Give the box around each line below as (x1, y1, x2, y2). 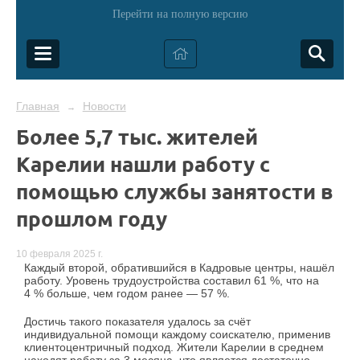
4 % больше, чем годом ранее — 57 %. (24, 287, 230, 301)
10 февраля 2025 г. (16, 248, 103, 260)
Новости (82, 100, 126, 112)
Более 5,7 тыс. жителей (16, 123, 258, 149)
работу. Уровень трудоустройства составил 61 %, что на (24, 274, 319, 288)
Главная (16, 100, 59, 112)
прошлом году (16, 205, 167, 231)
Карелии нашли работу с (16, 150, 270, 177)
